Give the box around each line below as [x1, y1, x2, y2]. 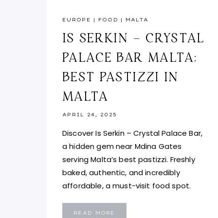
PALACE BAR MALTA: [62, 49, 198, 66]
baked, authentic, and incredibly [62, 167, 180, 178]
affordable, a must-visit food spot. [62, 181, 191, 191]
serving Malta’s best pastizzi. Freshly [62, 154, 195, 165]
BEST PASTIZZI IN [62, 68, 179, 85]
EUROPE [62, 17, 91, 23]
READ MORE [73, 210, 115, 217]
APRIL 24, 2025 [62, 111, 117, 118]
